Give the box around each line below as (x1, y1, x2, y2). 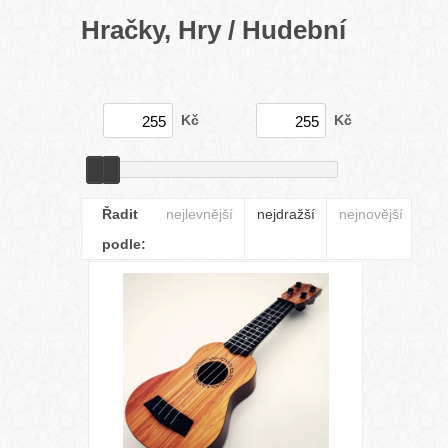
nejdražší (257, 206, 315, 222)
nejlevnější (166, 206, 233, 222)
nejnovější (339, 206, 403, 222)
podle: (102, 236, 146, 252)
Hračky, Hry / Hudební (81, 15, 346, 45)
